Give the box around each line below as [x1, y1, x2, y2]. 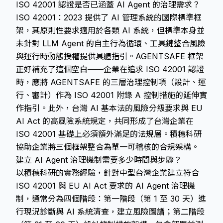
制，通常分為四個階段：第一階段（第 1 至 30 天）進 [16, 194, 206, 204]
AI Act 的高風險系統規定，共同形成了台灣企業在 [16, 116, 194, 126]
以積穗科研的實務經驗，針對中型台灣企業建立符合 [16, 168, 199, 178]
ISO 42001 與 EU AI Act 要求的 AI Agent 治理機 [16, 181, 195, 191]
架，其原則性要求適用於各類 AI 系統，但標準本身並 [16, 25, 205, 35]
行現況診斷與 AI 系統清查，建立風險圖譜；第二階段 [16, 207, 205, 217]
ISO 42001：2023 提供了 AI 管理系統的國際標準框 [16, 12, 202, 22]
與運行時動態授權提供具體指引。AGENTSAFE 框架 [16, 51, 204, 61]
